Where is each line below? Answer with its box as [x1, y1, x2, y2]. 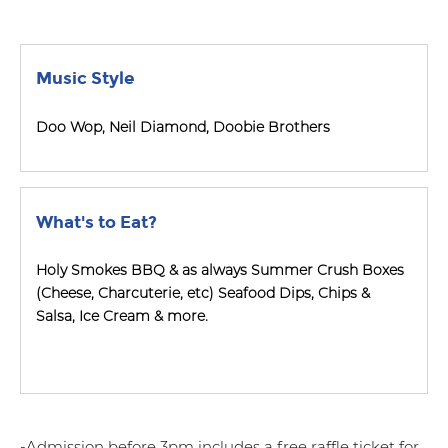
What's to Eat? [36, 211, 157, 233]
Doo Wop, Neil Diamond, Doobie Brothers [36, 117, 330, 136]
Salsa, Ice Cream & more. [36, 307, 208, 326]
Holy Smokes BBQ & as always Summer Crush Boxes [36, 261, 404, 280]
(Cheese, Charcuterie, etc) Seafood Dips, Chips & [36, 284, 370, 303]
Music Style [36, 68, 135, 90]
